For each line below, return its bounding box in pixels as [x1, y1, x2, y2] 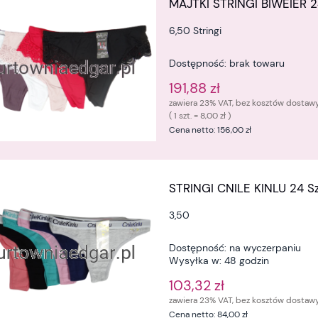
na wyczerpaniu [229, 241, 302, 255]
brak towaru [229, 56, 285, 70]
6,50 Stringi [169, 23, 222, 37]
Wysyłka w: [169, 254, 222, 268]
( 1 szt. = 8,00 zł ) [169, 109, 231, 121]
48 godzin [224, 254, 270, 268]
